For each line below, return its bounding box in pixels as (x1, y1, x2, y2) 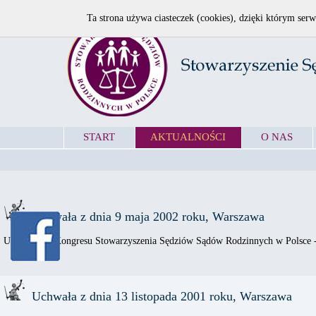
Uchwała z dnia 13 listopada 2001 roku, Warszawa (25, 289, 292, 303)
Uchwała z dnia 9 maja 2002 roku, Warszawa (25, 209, 265, 224)
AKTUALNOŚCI (150, 131, 226, 142)
